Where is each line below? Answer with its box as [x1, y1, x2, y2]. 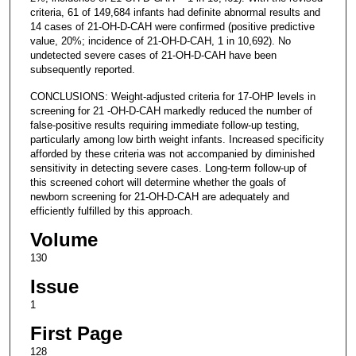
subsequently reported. [29, 63, 135, 75]
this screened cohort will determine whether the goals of [29, 176, 286, 188]
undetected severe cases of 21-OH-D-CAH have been [29, 48, 277, 61]
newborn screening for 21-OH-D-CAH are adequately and [29, 190, 289, 203]
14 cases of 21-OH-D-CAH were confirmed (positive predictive [29, 20, 315, 33]
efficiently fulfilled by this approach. [29, 204, 193, 217]
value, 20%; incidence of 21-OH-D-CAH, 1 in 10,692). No [29, 34, 291, 47]
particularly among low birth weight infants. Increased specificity [29, 133, 324, 145]
